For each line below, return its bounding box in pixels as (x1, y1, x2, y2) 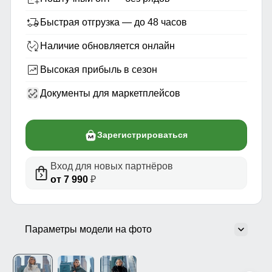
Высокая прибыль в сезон (39, 64, 157, 75)
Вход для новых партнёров (50, 161, 173, 172)
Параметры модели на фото (24, 224, 152, 235)
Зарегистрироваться (97, 130, 188, 140)
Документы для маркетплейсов (39, 88, 180, 99)
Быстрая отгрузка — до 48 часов (39, 17, 187, 28)
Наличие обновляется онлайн (39, 41, 175, 52)
